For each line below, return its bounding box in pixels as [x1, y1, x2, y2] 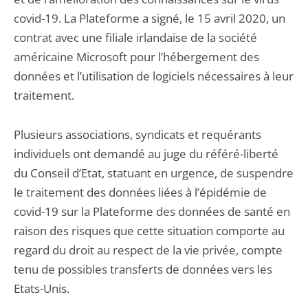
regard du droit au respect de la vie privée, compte [14, 242, 283, 258]
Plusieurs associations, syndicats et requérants [14, 126, 261, 142]
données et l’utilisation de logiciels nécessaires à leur [14, 68, 294, 84]
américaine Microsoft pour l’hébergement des [14, 49, 259, 65]
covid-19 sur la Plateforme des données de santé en [14, 203, 290, 219]
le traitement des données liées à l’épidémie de [14, 184, 267, 200]
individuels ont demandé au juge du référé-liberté [14, 146, 278, 162]
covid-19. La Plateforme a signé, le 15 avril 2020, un [14, 10, 285, 26]
